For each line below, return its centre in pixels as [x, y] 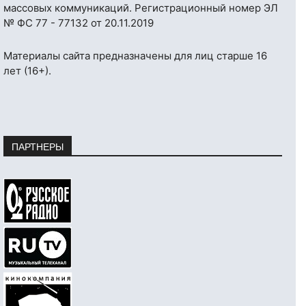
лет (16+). [27, 71]
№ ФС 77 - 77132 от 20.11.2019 [79, 23]
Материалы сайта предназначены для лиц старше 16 [135, 56]
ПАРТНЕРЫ [38, 147]
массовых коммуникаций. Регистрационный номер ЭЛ [141, 8]
